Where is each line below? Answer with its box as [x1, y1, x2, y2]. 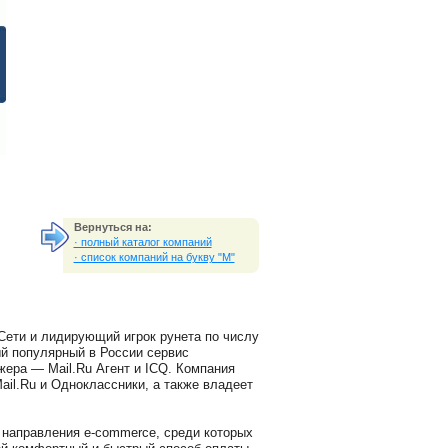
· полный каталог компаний [73, 236, 212, 249]
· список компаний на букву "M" [73, 251, 235, 264]
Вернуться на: [73, 221, 152, 234]
